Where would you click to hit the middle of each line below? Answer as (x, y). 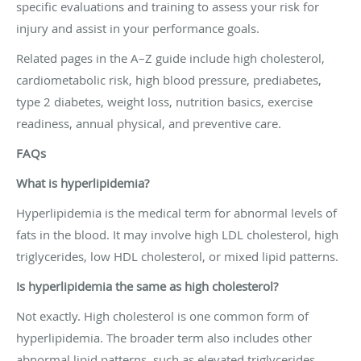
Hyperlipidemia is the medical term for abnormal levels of (176, 212)
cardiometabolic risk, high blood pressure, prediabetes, (169, 79)
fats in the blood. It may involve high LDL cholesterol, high (177, 234)
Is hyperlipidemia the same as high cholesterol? (147, 286)
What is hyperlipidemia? (83, 183)
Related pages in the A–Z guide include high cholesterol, (170, 58)
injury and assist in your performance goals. (138, 28)
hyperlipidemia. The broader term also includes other (164, 337)
